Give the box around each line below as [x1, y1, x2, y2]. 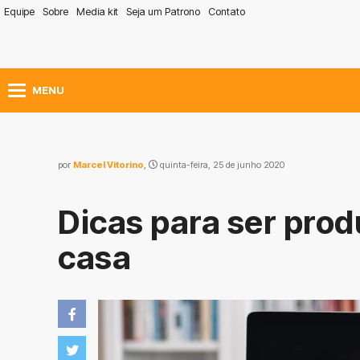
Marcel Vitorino [73, 159, 144, 170]
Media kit [76, 5, 118, 18]
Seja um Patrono [126, 5, 200, 18]
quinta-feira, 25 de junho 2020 [157, 159, 284, 170]
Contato [208, 5, 245, 18]
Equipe [4, 5, 35, 18]
